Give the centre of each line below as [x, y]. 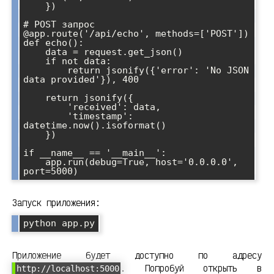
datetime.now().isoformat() [95, 125]
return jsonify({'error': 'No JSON [45, 70]
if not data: [34, 61]
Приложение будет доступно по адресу [137, 256]
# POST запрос [59, 24]
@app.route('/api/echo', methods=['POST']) [136, 33]
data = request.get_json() [34, 52]
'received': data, [45, 107]
